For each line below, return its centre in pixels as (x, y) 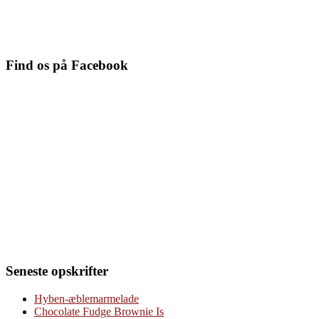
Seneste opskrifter (57, 271)
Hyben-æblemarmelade (87, 298)
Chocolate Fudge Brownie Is (99, 311)
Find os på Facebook (67, 66)
